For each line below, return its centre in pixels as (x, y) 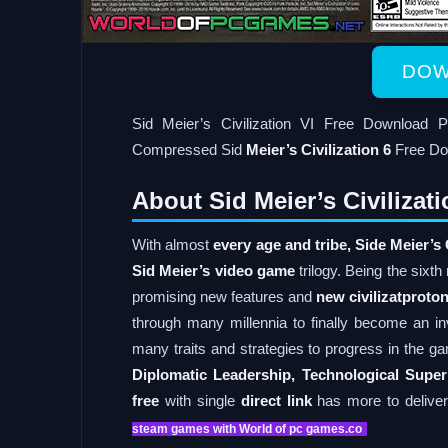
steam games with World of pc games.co (247, 429)
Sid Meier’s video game (213, 270)
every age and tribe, (282, 244)
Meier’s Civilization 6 (318, 149)
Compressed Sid (189, 149)
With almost (173, 244)
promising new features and (224, 296)
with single (200, 400)
